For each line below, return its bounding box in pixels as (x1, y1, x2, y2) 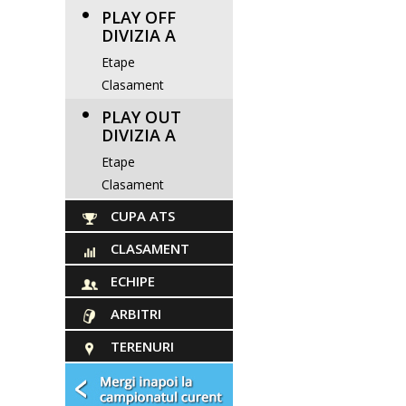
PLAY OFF (101, 6, 176, 28)
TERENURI (111, 337, 174, 355)
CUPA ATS (111, 207, 175, 225)
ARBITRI (111, 304, 161, 323)
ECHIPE (111, 272, 155, 290)
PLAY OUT (101, 106, 181, 128)
